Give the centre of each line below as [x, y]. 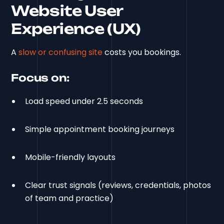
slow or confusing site [61, 52]
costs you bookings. [142, 52]
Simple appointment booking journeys [100, 129]
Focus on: [40, 77]
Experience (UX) [76, 28]
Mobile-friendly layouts [70, 157]
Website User [67, 10]
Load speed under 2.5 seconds [84, 101]
